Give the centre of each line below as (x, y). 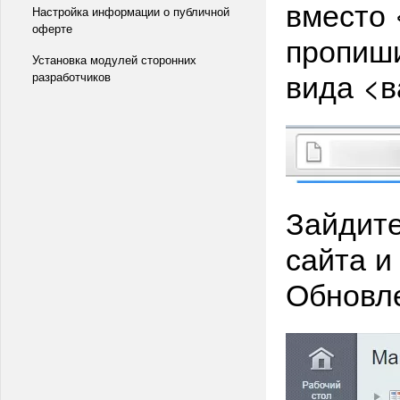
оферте (52, 28)
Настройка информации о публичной (131, 11)
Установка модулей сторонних (114, 59)
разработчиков (71, 76)
